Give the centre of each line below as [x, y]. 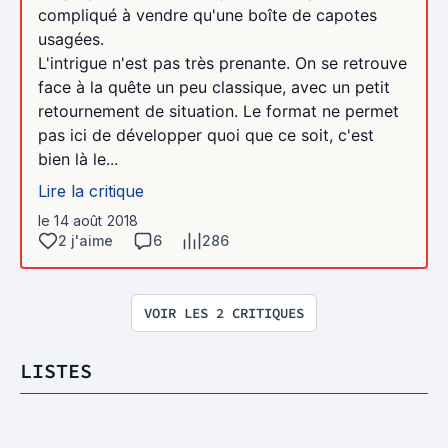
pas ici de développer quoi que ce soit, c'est [206, 134]
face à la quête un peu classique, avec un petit [214, 86]
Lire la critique [91, 190]
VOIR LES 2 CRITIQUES [224, 312]
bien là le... [78, 158]
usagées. [71, 38]
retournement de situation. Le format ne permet [218, 110]
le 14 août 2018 [88, 220]
